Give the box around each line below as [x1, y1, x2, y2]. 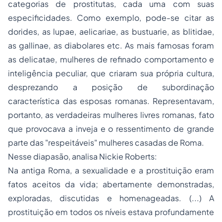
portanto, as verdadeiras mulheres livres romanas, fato [8, 110, 214, 120]
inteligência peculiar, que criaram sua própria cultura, [8, 68, 214, 78]
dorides [8, 26, 37, 37]
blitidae [183, 26, 213, 37]
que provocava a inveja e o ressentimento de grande [8, 123, 214, 134]
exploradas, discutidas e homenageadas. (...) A [8, 193, 214, 203]
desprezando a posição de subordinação [8, 82, 214, 92]
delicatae [19, 54, 55, 64]
